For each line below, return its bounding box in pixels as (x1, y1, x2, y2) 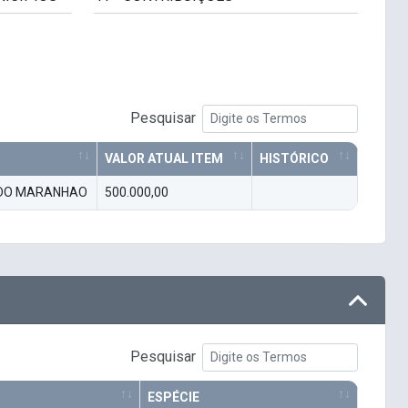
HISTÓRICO (260, 151, 329, 167)
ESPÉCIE (148, 390, 199, 405)
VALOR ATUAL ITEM (105, 151, 223, 167)
